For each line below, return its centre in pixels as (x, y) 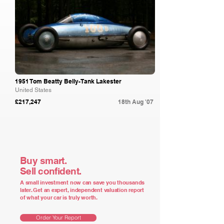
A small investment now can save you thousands (82, 182)
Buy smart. (43, 160)
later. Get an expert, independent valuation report (82, 190)
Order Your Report (58, 217)
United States (33, 90)
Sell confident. (51, 171)
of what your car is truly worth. (59, 197)
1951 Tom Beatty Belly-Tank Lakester (68, 81)
